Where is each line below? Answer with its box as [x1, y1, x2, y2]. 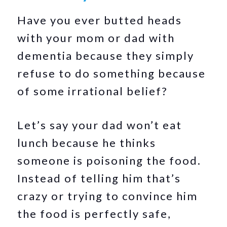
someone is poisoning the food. [17, 154, 202, 167]
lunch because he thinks [17, 136, 157, 149]
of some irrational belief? [17, 84, 171, 98]
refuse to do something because [17, 66, 206, 80]
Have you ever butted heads [17, 13, 182, 27]
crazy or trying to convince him [17, 189, 198, 203]
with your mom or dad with [17, 31, 175, 45]
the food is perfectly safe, [17, 207, 172, 220]
